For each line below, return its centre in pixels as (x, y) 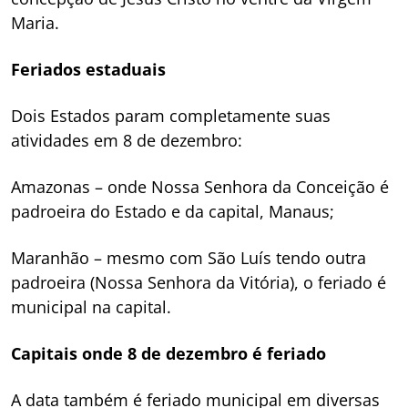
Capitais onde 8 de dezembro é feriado (168, 353)
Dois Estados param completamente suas (171, 116)
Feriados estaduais (88, 69)
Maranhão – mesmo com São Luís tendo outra (189, 258)
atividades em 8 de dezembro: (127, 140)
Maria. (35, 23)
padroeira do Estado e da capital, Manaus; (173, 211)
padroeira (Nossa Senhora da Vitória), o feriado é (199, 282)
